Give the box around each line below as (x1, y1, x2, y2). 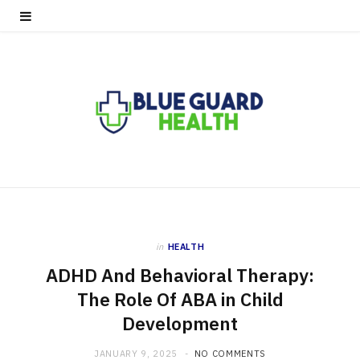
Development (122, 312, 238, 335)
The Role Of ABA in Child (76, 288, 284, 311)
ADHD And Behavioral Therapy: (46, 264, 314, 287)
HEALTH (167, 241, 205, 252)
